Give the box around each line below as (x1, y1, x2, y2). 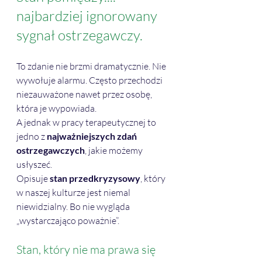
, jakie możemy (85, 144, 144, 157)
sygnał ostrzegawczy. (16, 26, 143, 44)
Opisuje (16, 173, 50, 185)
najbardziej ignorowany (16, 7, 160, 25)
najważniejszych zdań (47, 130, 139, 142)
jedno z (16, 130, 47, 143)
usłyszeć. (16, 158, 52, 171)
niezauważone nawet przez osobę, (16, 88, 154, 101)
